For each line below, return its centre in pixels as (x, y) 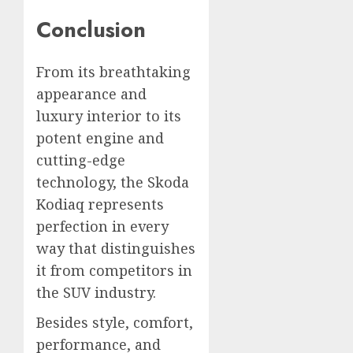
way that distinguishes (116, 249)
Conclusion (91, 29)
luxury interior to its (109, 116)
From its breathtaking (113, 72)
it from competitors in (114, 271)
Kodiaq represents (100, 204)
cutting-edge (81, 160)
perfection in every (102, 227)
